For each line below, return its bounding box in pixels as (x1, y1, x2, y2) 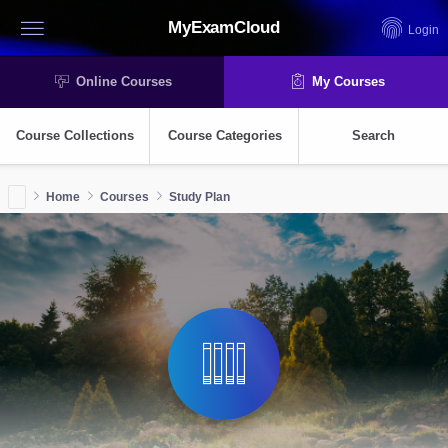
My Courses (311, 74, 385, 89)
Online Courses (76, 74, 172, 89)
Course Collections (16, 128, 134, 143)
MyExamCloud (168, 18, 280, 37)
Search (352, 128, 395, 143)
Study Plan (169, 190, 230, 205)
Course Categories (167, 128, 282, 143)
